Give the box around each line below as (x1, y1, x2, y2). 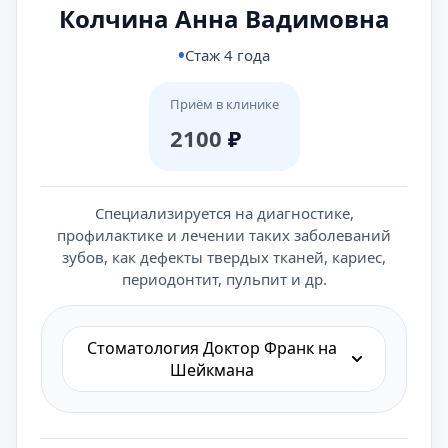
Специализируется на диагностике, (94, 203, 354, 223)
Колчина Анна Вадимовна (58, 2, 390, 35)
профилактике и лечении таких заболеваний (57, 225, 391, 245)
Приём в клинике (169, 95, 279, 113)
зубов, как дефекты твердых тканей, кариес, (62, 247, 386, 267)
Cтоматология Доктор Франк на (87, 337, 337, 359)
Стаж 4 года (185, 45, 270, 65)
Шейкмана (170, 359, 254, 381)
